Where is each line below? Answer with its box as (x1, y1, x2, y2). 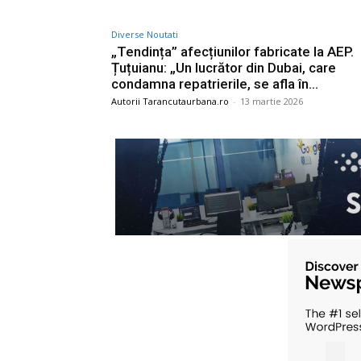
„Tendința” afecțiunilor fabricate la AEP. (111, 43, 354, 60)
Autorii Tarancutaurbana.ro (111, 94, 229, 107)
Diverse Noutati (111, 27, 178, 40)
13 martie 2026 (240, 94, 303, 107)
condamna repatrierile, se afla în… (111, 75, 318, 92)
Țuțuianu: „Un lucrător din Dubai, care (111, 59, 336, 76)
